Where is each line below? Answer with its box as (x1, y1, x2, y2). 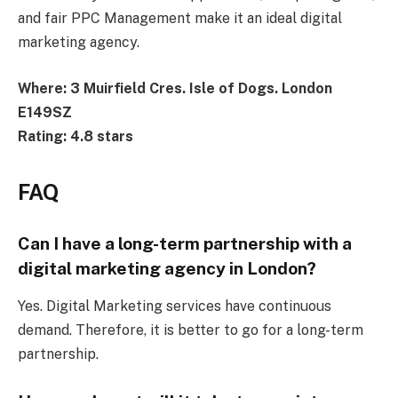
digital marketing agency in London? (18, 259, 316, 279)
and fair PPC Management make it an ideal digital (18, 10, 342, 28)
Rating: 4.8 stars (18, 128, 133, 146)
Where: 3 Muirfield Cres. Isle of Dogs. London (18, 80, 332, 98)
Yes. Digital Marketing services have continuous (18, 297, 331, 314)
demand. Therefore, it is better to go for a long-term (18, 321, 363, 338)
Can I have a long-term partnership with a (18, 234, 352, 254)
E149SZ (18, 104, 72, 122)
